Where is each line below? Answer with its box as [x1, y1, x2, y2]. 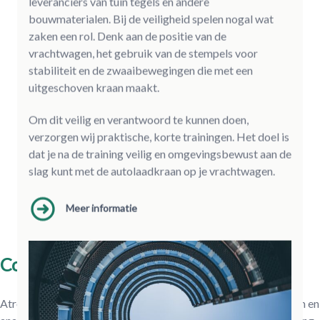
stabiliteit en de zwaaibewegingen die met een [29, 63, 253, 77]
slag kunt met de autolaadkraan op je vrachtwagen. [29, 164, 275, 178]
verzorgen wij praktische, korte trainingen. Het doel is [29, 129, 289, 144]
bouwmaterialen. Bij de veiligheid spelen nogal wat [29, 11, 274, 26]
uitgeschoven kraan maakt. [29, 80, 159, 94]
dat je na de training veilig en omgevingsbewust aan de [29, 146, 291, 161]
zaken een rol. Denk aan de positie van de [29, 29, 226, 43]
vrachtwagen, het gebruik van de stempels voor [29, 46, 258, 60]
